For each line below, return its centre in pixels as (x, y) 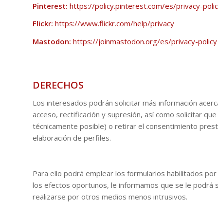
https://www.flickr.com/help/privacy (115, 24)
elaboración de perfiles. (72, 137)
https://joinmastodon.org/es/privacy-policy (145, 41)
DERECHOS (58, 85)
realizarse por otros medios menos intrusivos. (111, 197)
